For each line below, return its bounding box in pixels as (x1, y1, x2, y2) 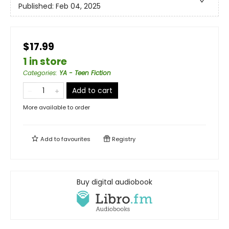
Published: (18, 1, 56, 12)
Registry (110, 135, 135, 144)
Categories (23, 68, 56, 78)
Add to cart (72, 85, 112, 96)
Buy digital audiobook (77, 177, 152, 188)
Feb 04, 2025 (56, 1, 101, 12)
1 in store (23, 55, 67, 69)
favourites (61, 135, 90, 144)
